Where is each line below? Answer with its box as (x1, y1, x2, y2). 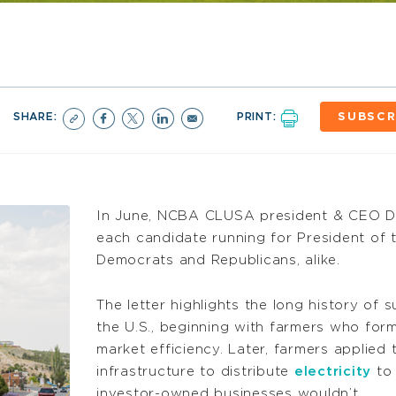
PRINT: (236, 110, 281, 122)
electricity (293, 364, 371, 378)
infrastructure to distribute (96, 364, 294, 378)
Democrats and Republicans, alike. (96, 254, 340, 268)
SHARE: (12, 110, 62, 122)
